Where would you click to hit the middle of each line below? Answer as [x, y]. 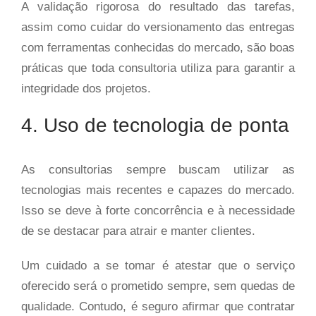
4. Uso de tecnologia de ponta [155, 125]
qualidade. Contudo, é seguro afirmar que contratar [158, 306]
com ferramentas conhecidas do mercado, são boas [158, 47]
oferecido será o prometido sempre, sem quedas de [158, 286]
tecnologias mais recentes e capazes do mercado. [158, 190]
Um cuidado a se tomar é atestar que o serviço [158, 265]
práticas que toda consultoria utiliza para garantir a [158, 68]
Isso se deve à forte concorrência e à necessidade [158, 210]
